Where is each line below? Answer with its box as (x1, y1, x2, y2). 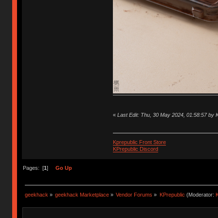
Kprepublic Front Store (112, 139, 166, 145)
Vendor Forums (116, 191, 153, 198)
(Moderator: (184, 191, 216, 198)
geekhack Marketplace (55, 191, 109, 198)
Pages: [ (22, 164, 44, 171)
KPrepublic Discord (112, 145, 158, 152)
